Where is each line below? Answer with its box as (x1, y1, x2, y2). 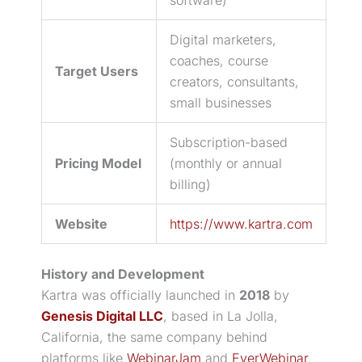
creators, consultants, (170, 73, 299, 90)
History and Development (41, 265, 204, 282)
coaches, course (170, 52, 268, 69)
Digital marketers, (170, 31, 276, 48)
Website (55, 215, 107, 232)
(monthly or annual (170, 154, 282, 171)
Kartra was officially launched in (41, 286, 239, 303)
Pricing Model (55, 154, 141, 171)
